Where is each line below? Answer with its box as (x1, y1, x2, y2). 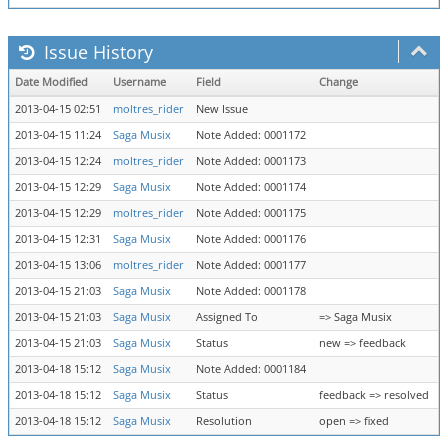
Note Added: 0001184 (196, 362, 306, 376)
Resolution (196, 414, 252, 428)
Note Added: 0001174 (196, 180, 306, 194)
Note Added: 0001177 (196, 258, 306, 272)
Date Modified (15, 75, 88, 89)
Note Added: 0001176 (196, 232, 306, 246)
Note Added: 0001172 (196, 128, 306, 142)
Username (113, 75, 166, 89)
